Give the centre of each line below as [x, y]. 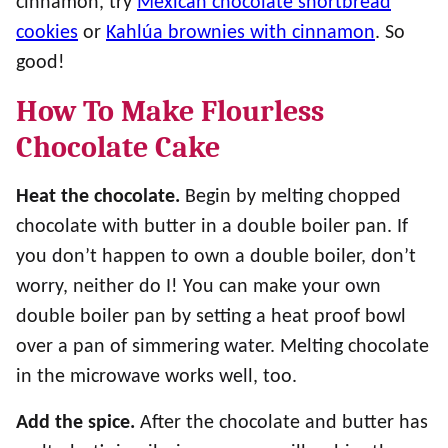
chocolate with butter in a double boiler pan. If [212, 227]
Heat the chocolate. [100, 197]
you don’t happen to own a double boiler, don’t [216, 257]
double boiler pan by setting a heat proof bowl [211, 317]
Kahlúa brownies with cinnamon [240, 33]
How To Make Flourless [170, 111]
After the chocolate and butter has [284, 423]
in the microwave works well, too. [159, 377]
